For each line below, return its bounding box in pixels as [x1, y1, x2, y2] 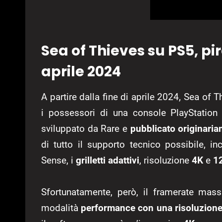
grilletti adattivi [76, 155, 139, 166]
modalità [41, 202, 81, 214]
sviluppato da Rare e [41, 123, 130, 135]
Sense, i [41, 155, 76, 166]
